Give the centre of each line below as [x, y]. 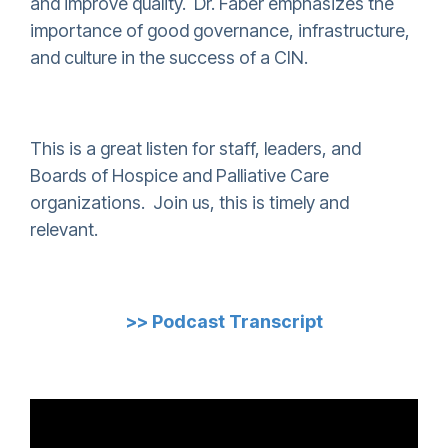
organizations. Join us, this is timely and [189, 203]
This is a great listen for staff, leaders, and [195, 149]
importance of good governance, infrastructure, [220, 30]
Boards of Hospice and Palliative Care [179, 176]
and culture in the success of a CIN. [169, 57]
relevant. [64, 230]
